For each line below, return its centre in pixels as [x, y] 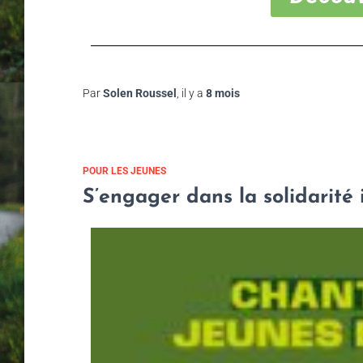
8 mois [223, 93]
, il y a [191, 93]
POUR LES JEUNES [124, 171]
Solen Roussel [140, 93]
